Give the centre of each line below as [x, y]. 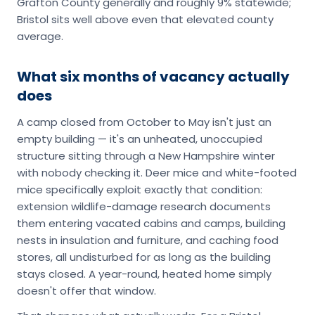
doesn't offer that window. [86, 291]
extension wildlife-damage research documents [144, 207]
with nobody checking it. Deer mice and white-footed [157, 173]
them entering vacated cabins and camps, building [151, 224]
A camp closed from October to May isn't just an [144, 122]
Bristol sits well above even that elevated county [145, 20]
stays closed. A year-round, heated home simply [144, 274]
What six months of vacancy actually [153, 77]
